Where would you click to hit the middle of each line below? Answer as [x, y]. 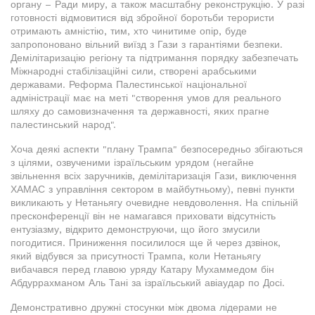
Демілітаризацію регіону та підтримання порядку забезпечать [154, 58]
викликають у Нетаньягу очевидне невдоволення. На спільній [154, 203]
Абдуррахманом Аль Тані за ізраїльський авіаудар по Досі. [148, 283]
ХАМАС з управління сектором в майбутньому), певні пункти [153, 189]
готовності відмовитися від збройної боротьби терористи [142, 18]
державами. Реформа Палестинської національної [129, 85]
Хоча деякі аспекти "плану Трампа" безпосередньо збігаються [157, 149]
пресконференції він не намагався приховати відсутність [143, 216]
